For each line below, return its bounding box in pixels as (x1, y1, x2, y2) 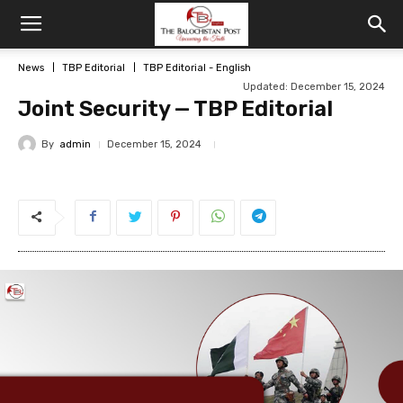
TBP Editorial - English (143, 61, 251, 74)
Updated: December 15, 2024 (243, 81, 385, 93)
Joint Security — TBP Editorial (18, 96, 333, 121)
